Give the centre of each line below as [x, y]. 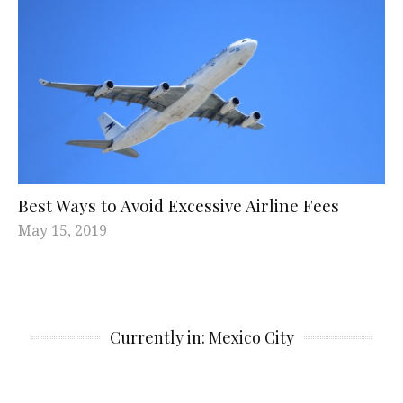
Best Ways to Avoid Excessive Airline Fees [179, 205]
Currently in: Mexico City [201, 337]
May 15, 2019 [63, 230]
